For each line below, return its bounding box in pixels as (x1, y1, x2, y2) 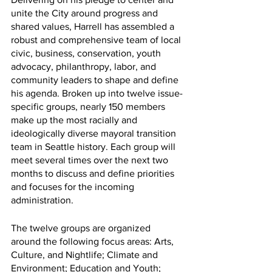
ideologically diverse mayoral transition (11, 127, 178, 138)
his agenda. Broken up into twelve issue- (11, 87, 183, 98)
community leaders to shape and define (11, 74, 181, 85)
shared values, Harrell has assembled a (11, 21, 177, 32)
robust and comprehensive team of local (11, 34, 183, 45)
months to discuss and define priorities (11, 168, 177, 178)
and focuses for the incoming (11, 181, 137, 192)
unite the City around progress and (11, 7, 160, 18)
